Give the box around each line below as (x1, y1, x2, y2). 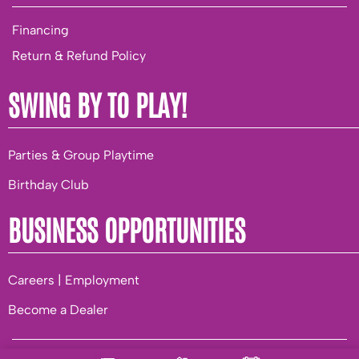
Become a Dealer (8, 301, 108, 317)
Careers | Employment (8, 272, 139, 288)
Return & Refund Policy (12, 47, 146, 63)
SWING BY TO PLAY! (8, 85, 188, 122)
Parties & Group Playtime (8, 147, 154, 163)
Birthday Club (8, 176, 89, 192)
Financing (12, 22, 69, 38)
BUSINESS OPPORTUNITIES (8, 210, 245, 247)
